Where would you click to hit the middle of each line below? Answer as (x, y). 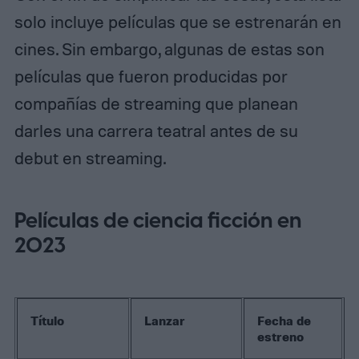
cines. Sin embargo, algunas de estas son (169, 48)
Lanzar (165, 321)
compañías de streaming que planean (156, 103)
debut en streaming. (90, 157)
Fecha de (284, 321)
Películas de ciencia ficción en (158, 222)
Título (48, 321)
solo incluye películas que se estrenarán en (177, 21)
